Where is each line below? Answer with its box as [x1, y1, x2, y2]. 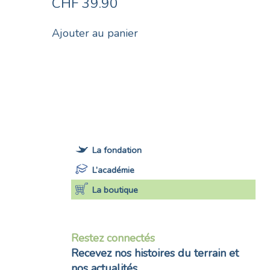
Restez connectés [71, 231, 155, 246]
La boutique [92, 184, 139, 196]
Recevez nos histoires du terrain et [71, 246, 239, 261]
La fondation [92, 144, 142, 156]
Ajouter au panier [51, 26, 138, 41]
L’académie [92, 164, 135, 177]
